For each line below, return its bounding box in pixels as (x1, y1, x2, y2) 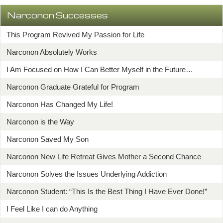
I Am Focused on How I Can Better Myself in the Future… (6, 65, 193, 74)
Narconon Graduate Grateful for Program (6, 82, 139, 91)
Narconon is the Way (6, 117, 74, 126)
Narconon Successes (7, 9, 108, 20)
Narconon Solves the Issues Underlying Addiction (6, 169, 167, 178)
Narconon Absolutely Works (6, 47, 97, 56)
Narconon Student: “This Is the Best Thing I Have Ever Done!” (6, 187, 207, 196)
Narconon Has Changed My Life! (6, 100, 113, 109)
